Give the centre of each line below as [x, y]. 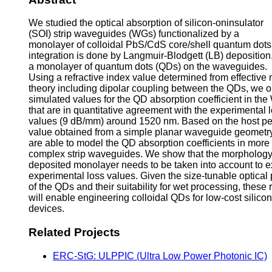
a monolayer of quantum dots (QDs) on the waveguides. [148, 67]
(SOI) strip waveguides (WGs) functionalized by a [134, 34]
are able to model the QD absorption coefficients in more [149, 143]
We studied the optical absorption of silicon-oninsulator [146, 23]
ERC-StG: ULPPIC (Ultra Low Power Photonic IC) [160, 256]
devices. [46, 209]
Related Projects [74, 233]
